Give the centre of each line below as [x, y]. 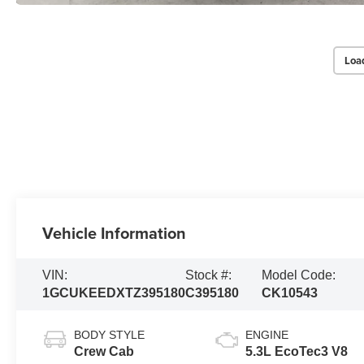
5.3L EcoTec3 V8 [297, 352]
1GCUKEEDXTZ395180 [114, 293]
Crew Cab [104, 352]
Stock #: [209, 275]
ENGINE [267, 335]
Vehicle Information [115, 233]
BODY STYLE [110, 335]
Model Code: [299, 275]
